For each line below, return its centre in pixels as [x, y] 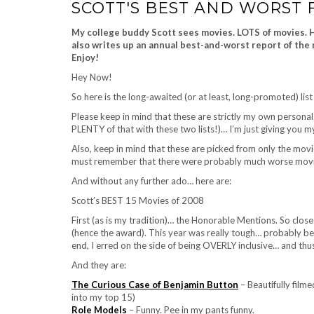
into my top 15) [103, 297]
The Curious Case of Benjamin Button [155, 285]
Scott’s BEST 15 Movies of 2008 [138, 200]
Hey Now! [92, 77]
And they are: [99, 265]
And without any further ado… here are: [151, 181]
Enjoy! [85, 57]
